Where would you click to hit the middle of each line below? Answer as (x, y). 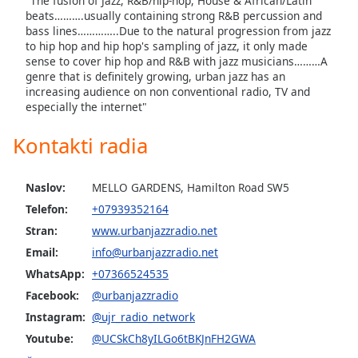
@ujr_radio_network (143, 316)
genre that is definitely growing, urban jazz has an (155, 76)
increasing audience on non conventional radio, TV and (168, 91)
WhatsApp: (55, 273)
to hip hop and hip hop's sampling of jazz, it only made (167, 46)
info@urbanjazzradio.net (155, 252)
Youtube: (50, 338)
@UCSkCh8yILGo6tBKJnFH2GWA (174, 338)
